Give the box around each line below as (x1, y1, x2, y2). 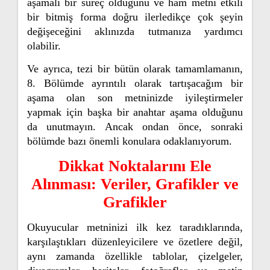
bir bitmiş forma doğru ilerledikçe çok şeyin (27, 11, 243, 23)
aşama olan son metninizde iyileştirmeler (27, 92, 243, 104)
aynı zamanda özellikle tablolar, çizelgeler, (27, 250, 243, 262)
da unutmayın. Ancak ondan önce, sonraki (27, 121, 243, 133)
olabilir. (27, 40, 61, 52)
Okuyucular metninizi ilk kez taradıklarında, (27, 221, 243, 233)
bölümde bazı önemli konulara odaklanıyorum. (27, 135, 235, 147)
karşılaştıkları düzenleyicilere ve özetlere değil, (27, 236, 243, 248)
